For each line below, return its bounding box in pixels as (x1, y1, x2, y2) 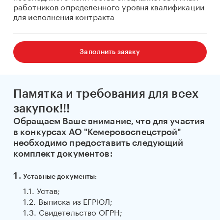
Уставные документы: (23, 173, 97, 180)
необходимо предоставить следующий (13, 138, 184, 147)
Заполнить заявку (80, 49, 140, 55)
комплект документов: (13, 149, 112, 158)
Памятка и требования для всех (13, 88, 198, 100)
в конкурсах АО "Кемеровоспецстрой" (13, 128, 181, 137)
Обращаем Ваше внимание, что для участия (13, 117, 205, 126)
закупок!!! (13, 103, 70, 114)
